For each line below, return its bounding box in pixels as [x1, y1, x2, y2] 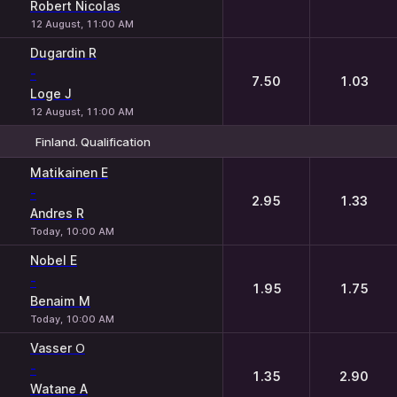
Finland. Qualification [35, 134, 151, 149]
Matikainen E [30, 165, 108, 180]
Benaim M [30, 293, 90, 308]
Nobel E [30, 253, 77, 268]
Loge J [30, 86, 72, 101]
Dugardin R [30, 45, 97, 60]
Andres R [30, 206, 84, 221]
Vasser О [30, 340, 85, 355]
